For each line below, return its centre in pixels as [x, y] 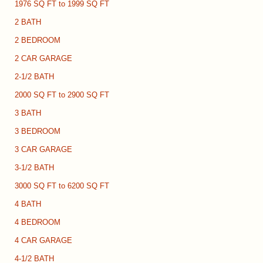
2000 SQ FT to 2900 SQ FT [62, 95]
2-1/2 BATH [34, 77]
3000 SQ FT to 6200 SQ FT [62, 186]
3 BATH [28, 114]
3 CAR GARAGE [43, 150]
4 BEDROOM [38, 223]
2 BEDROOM [38, 41]
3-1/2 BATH [34, 168]
